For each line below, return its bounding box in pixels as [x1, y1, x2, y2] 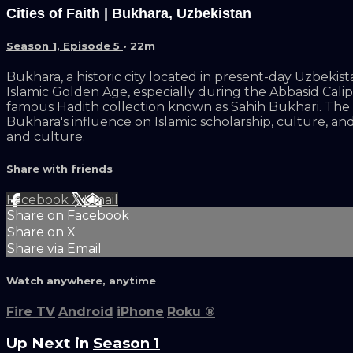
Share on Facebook [7, 207, 129, 223]
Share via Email [7, 240, 102, 256]
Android [58, 304, 113, 320]
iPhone [117, 304, 164, 320]
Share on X [7, 224, 76, 240]
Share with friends [6, 162, 113, 175]
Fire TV [6, 304, 55, 320]
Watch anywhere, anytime [6, 273, 156, 287]
